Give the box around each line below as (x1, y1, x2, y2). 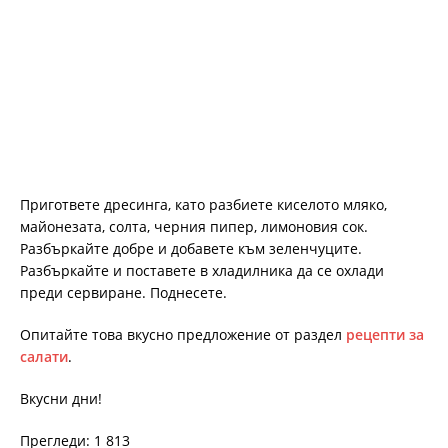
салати (20, 346, 68, 366)
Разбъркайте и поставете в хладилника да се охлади (20, 260, 384, 280)
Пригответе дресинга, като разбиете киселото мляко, (20, 194, 387, 214)
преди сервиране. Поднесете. (20, 282, 227, 302)
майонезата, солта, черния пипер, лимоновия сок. (20, 216, 368, 236)
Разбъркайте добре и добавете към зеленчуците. (20, 238, 362, 258)
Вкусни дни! (20, 388, 102, 408)
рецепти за (346, 324, 424, 344)
